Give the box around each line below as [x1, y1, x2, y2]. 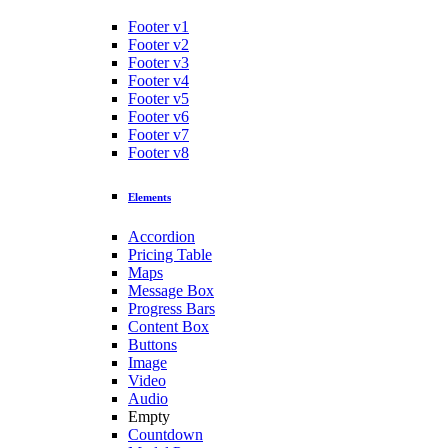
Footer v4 [128, 71, 189, 89]
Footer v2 [128, 35, 189, 53]
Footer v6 [128, 107, 189, 125]
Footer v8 [128, 143, 189, 161]
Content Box [128, 317, 209, 335]
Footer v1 [128, 17, 189, 35]
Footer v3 [128, 53, 189, 71]
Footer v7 [128, 125, 189, 143]
